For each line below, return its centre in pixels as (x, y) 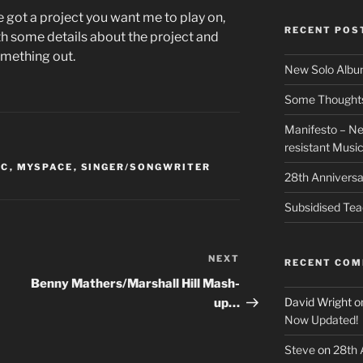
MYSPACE (45, 167)
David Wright (318, 302)
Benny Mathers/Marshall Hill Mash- (136, 284)
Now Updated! (321, 320)
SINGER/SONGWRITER (146, 167)
